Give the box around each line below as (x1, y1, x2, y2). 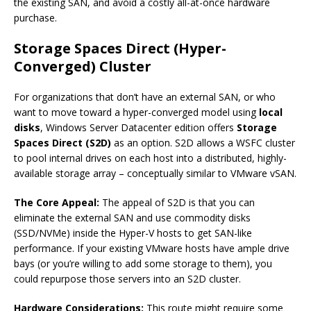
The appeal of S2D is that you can (99, 196, 255, 210)
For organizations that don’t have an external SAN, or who (14, 90, 276, 104)
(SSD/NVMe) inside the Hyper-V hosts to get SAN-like (14, 226, 252, 240)
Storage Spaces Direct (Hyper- (14, 39, 226, 58)
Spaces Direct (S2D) (14, 136, 111, 150)
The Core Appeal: (14, 196, 99, 210)
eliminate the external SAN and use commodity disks (14, 211, 251, 225)
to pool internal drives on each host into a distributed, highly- (14, 151, 287, 165)
